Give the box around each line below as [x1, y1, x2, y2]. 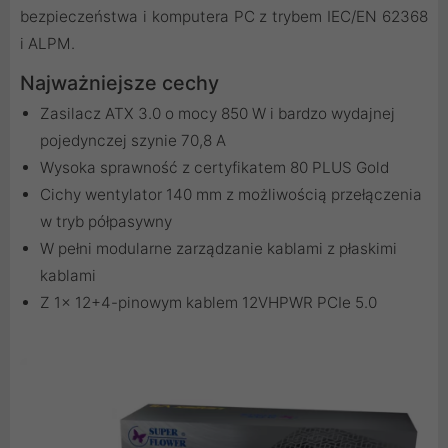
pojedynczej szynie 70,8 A [40, 130, 226, 150]
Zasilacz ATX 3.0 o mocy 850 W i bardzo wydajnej [40, 103, 395, 123]
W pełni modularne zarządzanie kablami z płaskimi [40, 238, 397, 258]
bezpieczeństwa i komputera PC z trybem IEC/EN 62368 [20, 6, 428, 26]
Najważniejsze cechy [20, 70, 219, 95]
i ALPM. [20, 33, 75, 53]
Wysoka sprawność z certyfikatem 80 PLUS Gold [40, 157, 389, 177]
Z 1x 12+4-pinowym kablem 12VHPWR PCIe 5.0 [40, 292, 377, 312]
